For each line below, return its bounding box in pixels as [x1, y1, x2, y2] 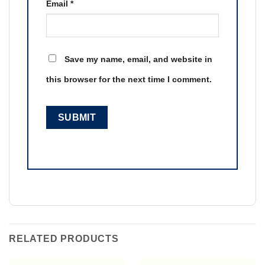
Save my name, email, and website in [64, 54, 212, 64]
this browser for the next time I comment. [46, 75, 212, 85]
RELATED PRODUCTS [9, 233, 119, 244]
